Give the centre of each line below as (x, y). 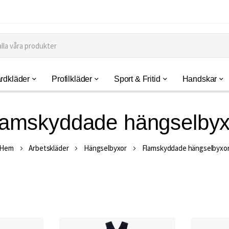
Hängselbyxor (106, 148)
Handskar (200, 79)
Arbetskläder (49, 148)
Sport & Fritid (137, 79)
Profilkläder (72, 79)
